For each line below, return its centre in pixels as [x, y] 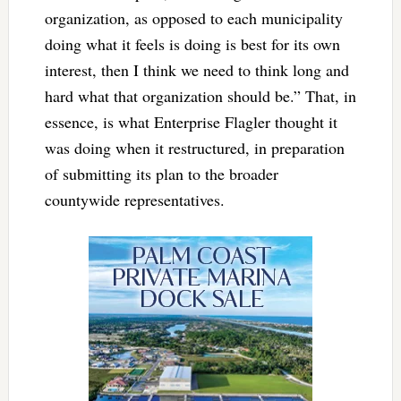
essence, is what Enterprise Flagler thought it [191, 121]
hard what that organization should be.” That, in [200, 95]
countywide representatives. [134, 199]
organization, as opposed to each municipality [193, 17]
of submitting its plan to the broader [161, 173]
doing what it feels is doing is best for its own [192, 43]
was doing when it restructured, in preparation [194, 147]
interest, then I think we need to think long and [196, 69]
